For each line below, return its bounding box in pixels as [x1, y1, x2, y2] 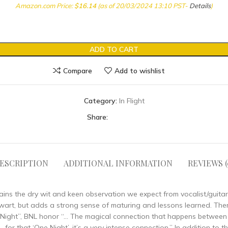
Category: [83, 96, 117, 105]
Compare [63, 66, 92, 75]
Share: [87, 112, 108, 122]
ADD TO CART [90, 45, 138, 54]
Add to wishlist [114, 66, 165, 75]
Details [189, 2, 211, 10]
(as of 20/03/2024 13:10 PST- [96, 2, 189, 10]
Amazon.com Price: [15, 2, 74, 10]
